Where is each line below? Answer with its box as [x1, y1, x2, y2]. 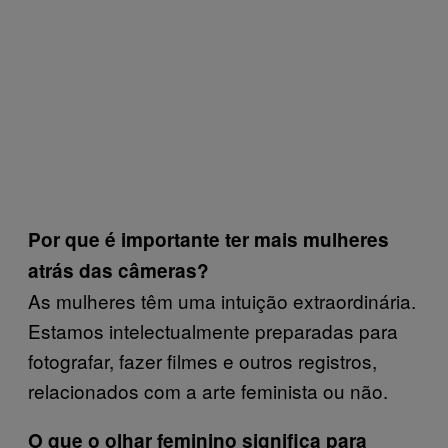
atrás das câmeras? [28, 257, 209, 284]
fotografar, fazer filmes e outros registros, [28, 347, 377, 374]
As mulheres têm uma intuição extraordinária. [28, 287, 416, 314]
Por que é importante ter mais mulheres [28, 226, 389, 253]
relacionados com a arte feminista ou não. [28, 377, 388, 404]
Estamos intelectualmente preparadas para [28, 317, 398, 344]
